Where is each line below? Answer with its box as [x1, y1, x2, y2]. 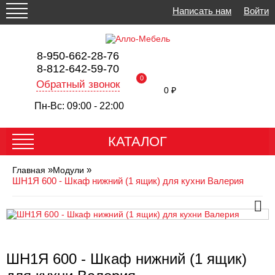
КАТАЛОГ [108, 134, 167, 149]
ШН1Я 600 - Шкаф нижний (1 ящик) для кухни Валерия [12, 176, 244, 186]
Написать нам [172, 5, 231, 16]
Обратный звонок [36, 79, 120, 90]
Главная [12, 165, 45, 175]
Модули [53, 165, 84, 175]
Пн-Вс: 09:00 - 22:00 [34, 101, 124, 111]
